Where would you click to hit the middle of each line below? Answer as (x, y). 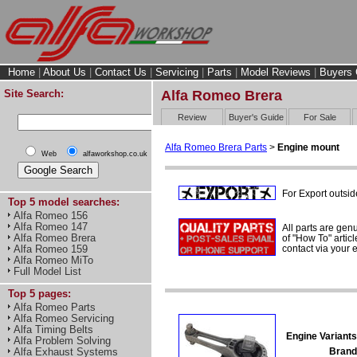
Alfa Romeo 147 (51, 227)
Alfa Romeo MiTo (53, 260)
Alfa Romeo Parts (55, 307)
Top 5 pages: (39, 294)
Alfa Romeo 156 (51, 216)
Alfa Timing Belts (53, 330)
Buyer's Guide (256, 117)
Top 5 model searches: (64, 202)
